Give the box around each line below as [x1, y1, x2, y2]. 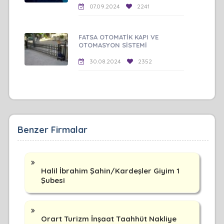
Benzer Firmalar [17, 123, 87, 135]
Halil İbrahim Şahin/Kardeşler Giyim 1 [40, 165, 179, 175]
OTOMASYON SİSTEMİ [78, 40, 147, 49]
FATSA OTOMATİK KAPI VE [78, 32, 159, 41]
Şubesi [40, 175, 65, 185]
